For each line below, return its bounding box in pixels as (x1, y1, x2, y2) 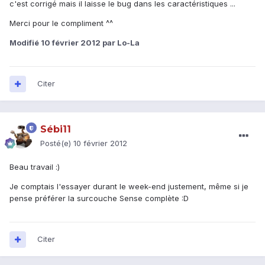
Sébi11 (40, 124, 71, 135)
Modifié (9, 38, 41, 48)
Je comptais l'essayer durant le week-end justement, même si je (9, 182, 248, 192)
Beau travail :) (9, 162, 60, 172)
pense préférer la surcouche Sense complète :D (9, 193, 189, 203)
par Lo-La (101, 38, 140, 48)
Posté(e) (40, 138, 73, 148)
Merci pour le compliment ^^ (9, 18, 113, 28)
